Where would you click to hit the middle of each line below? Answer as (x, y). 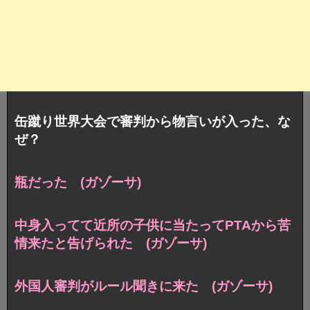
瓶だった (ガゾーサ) (78, 182)
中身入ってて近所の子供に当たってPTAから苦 (153, 225)
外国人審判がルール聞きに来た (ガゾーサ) (144, 286)
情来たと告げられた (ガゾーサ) (111, 243)
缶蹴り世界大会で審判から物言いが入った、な (153, 121)
